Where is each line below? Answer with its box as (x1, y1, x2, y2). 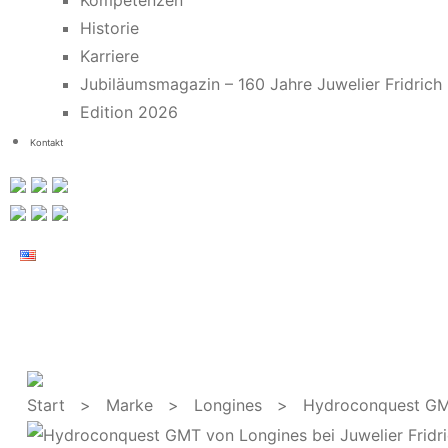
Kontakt (30, 137, 63, 148)
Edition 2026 (80, 102, 178, 122)
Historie (80, 18, 139, 38)
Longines (193, 395, 262, 415)
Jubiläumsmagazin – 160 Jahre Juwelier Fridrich (80, 74, 442, 94)
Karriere (80, 46, 139, 66)
